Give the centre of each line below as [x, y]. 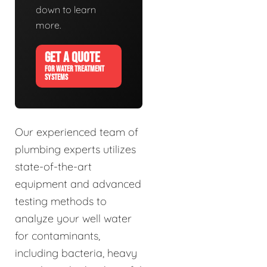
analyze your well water [73, 218]
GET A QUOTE [72, 57]
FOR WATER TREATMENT [74, 69]
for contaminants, [58, 235]
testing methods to [61, 201]
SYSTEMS [56, 77]
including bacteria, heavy [76, 253]
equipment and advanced [78, 184]
